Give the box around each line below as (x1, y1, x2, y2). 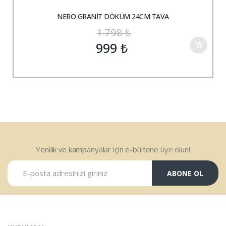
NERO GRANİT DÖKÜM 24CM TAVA (57, 12, 169, 22)
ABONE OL (166, 168, 203, 178)
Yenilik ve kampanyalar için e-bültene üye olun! (36, 144, 190, 155)
